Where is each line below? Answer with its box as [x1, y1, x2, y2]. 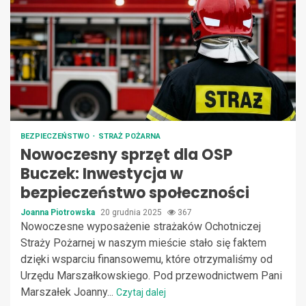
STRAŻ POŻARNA [98, 131, 161, 141]
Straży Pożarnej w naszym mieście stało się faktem [20, 236, 266, 249]
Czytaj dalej [116, 286, 166, 298]
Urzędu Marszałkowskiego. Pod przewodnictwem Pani [20, 268, 282, 282]
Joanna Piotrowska [20, 207, 97, 217]
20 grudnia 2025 [100, 207, 164, 217]
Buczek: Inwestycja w [20, 163, 183, 184]
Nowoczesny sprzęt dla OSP [20, 143, 232, 165]
